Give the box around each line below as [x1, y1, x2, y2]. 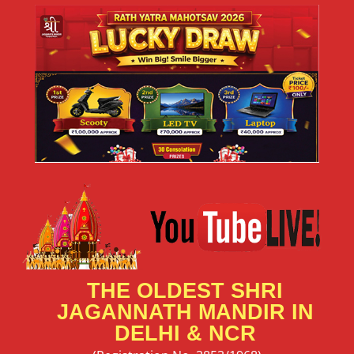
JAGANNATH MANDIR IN [56, 299, 314, 324]
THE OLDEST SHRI [87, 278, 283, 303]
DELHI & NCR [114, 321, 256, 345]
